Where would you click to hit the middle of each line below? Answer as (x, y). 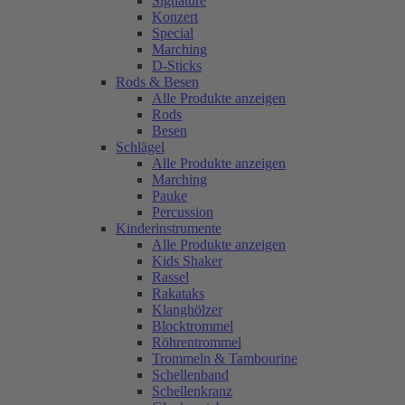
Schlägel (140, 146)
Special (173, 33)
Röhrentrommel (197, 342)
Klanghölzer (187, 309)
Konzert (175, 16)
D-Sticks (177, 65)
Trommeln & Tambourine (225, 358)
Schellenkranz (192, 391)
